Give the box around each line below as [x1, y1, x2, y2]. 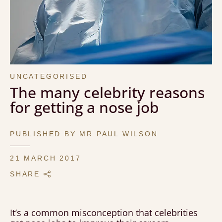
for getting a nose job [10, 97, 159, 117]
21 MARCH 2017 [10, 154, 81, 162]
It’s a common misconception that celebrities [10, 206, 198, 219]
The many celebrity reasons [10, 82, 205, 103]
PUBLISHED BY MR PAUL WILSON [10, 129, 158, 138]
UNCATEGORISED [10, 72, 88, 80]
